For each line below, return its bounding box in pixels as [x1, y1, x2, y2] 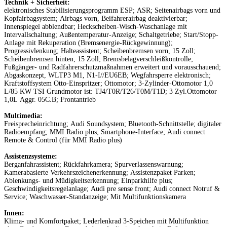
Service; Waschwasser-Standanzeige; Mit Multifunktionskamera [4, 193, 186, 201]
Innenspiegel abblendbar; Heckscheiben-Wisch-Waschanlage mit [4, 22, 187, 30]
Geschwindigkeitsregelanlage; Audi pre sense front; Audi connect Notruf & [4, 184, 220, 193]
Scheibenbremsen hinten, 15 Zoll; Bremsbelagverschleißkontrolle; [4, 55, 193, 63]
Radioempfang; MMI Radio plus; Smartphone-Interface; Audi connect [4, 128, 205, 136]
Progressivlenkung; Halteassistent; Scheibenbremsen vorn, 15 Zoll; [4, 47, 196, 55]
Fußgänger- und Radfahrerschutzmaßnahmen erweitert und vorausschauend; [4, 63, 221, 71]
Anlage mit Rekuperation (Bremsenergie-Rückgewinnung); [4, 39, 173, 47]
